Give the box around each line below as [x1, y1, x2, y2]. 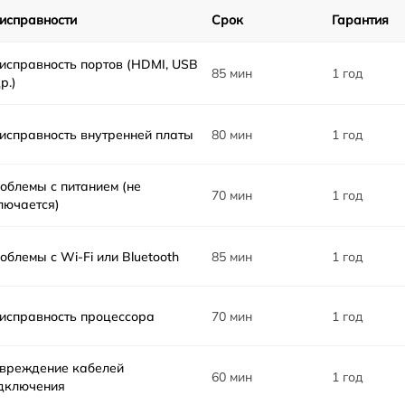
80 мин [212, 126, 253, 143]
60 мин [212, 369, 253, 385]
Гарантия [332, 12, 390, 28]
